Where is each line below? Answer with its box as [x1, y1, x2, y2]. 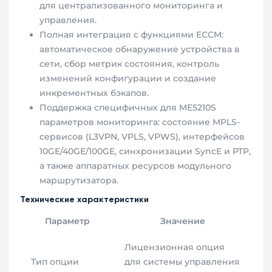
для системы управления [124, 256, 240, 268]
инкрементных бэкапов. [39, 87, 149, 99]
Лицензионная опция [124, 242, 225, 253]
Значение [160, 216, 205, 227]
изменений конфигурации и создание [39, 73, 217, 84]
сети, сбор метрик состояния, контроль [39, 58, 220, 70]
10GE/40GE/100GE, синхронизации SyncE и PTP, [39, 146, 251, 157]
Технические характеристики [20, 195, 149, 205]
